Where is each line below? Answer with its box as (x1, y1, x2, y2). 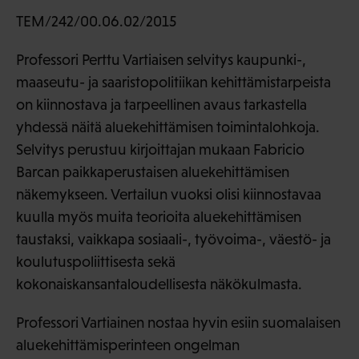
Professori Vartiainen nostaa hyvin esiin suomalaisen (16, 313, 341, 331)
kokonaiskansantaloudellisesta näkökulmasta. (16, 275, 302, 292)
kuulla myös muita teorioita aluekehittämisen (16, 208, 301, 225)
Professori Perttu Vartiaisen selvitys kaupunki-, (16, 50, 306, 68)
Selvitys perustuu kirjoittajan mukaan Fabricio (16, 140, 305, 158)
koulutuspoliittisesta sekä (16, 252, 175, 270)
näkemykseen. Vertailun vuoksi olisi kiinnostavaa (16, 185, 321, 203)
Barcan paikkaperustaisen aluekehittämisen (16, 163, 289, 180)
